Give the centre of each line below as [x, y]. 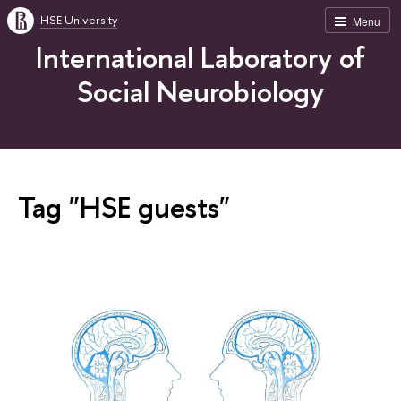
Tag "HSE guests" [124, 206]
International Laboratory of [200, 57]
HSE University [79, 20]
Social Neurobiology [200, 91]
